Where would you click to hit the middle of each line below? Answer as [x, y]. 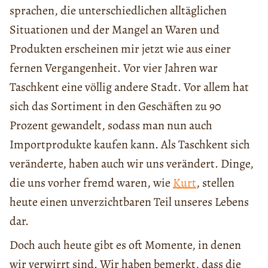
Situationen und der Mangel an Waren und [115, 30]
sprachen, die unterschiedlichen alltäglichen [118, 11]
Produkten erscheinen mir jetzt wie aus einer [120, 49]
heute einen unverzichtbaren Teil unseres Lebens [129, 202]
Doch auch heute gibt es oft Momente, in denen [125, 245]
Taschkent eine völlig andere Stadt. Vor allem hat [129, 87]
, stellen [215, 183]
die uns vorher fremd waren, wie [91, 183]
